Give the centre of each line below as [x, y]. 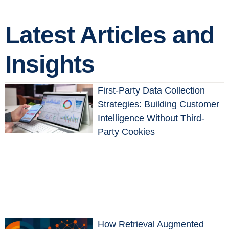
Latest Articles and [110, 35]
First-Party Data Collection [152, 91]
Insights [50, 64]
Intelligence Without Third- [151, 118]
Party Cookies [127, 132]
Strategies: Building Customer [159, 105]
